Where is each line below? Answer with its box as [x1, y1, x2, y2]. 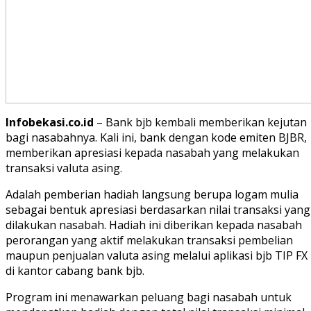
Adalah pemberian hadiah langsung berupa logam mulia [6, 187, 299, 203]
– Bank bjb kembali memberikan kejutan [94, 115, 307, 131]
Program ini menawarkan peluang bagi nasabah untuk [6, 289, 292, 305]
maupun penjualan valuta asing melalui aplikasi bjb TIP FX [6, 248, 308, 264]
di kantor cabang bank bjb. [6, 263, 144, 279]
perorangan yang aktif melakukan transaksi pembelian [6, 233, 293, 249]
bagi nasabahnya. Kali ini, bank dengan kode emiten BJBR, [6, 130, 307, 146]
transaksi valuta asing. [6, 160, 122, 176]
